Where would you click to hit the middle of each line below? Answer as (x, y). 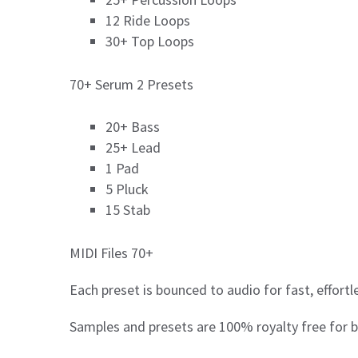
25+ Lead (133, 148)
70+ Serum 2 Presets (131, 85)
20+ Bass (133, 127)
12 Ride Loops (148, 20)
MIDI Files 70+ (111, 253)
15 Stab (128, 210)
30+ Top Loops (150, 41)
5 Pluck (127, 189)
